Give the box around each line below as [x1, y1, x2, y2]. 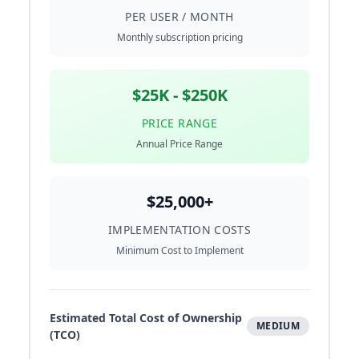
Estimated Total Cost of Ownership [50, 310, 242, 326]
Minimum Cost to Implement [115, 244, 244, 258]
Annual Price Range [136, 137, 223, 151]
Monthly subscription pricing [116, 30, 243, 45]
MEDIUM [256, 319, 300, 333]
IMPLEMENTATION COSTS [108, 222, 251, 238]
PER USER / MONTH [125, 9, 234, 25]
